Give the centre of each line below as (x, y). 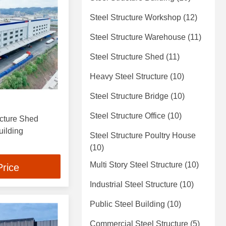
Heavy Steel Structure (129, 77)
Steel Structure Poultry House (143, 136)
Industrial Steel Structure (134, 185)
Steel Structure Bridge (129, 96)
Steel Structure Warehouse (138, 37)
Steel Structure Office (128, 116)
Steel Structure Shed (127, 57)
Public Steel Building (127, 204)
